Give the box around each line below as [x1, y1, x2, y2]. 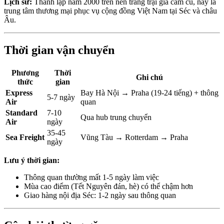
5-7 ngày [47, 93, 75, 101]
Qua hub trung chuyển [80, 113, 151, 121]
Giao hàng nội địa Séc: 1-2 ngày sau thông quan [24, 191, 176, 199]
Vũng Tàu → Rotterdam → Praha [80, 133, 188, 141]
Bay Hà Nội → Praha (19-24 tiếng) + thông [80, 88, 218, 97]
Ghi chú [136, 73, 163, 81]
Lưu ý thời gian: [4, 156, 59, 164]
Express [5, 88, 32, 97]
